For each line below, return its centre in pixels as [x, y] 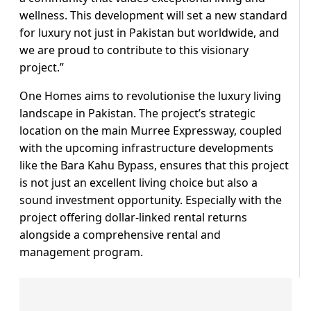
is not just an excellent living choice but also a [138, 183]
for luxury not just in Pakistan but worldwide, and [149, 33]
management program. [81, 252]
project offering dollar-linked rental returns [133, 218]
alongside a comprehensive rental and [120, 235]
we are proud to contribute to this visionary [134, 50]
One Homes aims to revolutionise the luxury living [150, 96]
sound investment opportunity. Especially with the [151, 200]
